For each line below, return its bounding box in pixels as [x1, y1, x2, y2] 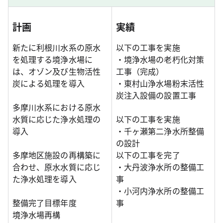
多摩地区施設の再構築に [12, 149, 101, 161]
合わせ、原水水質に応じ [12, 161, 101, 173]
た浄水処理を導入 [12, 173, 77, 185]
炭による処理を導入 [12, 77, 85, 90]
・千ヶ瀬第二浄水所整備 [116, 125, 204, 137]
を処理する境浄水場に [12, 53, 93, 66]
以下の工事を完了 [116, 149, 180, 161]
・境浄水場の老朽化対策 [116, 53, 204, 66]
